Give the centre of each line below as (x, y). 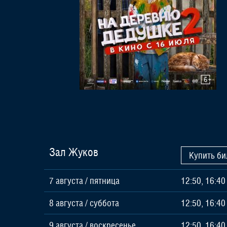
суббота (104, 203)
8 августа (66, 203)
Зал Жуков (74, 152)
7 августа (66, 181)
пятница (105, 181)
